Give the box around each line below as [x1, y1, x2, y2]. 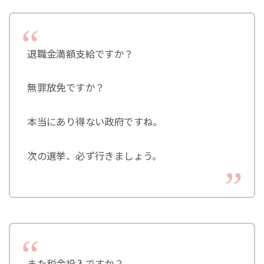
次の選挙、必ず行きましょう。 [27, 151, 162, 161]
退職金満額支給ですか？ [27, 48, 134, 60]
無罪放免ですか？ [27, 82, 105, 94]
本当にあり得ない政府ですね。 [27, 117, 163, 128]
